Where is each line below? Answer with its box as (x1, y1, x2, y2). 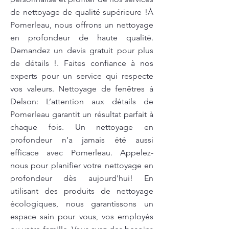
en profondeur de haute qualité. (10, 33, 153, 42)
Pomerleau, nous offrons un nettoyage (10, 20, 153, 30)
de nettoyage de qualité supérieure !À (10, 7, 153, 17)
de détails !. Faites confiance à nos (10, 58, 153, 68)
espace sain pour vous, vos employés (10, 212, 153, 221)
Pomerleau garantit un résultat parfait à (10, 109, 153, 119)
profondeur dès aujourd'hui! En (10, 173, 153, 183)
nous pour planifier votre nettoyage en (10, 161, 153, 170)
